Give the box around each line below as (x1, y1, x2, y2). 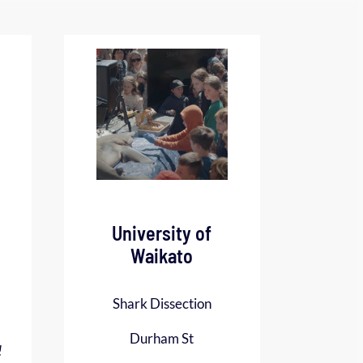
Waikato (130, 244, 194, 268)
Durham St (130, 330, 194, 347)
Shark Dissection (112, 295, 211, 313)
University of (112, 221, 212, 246)
